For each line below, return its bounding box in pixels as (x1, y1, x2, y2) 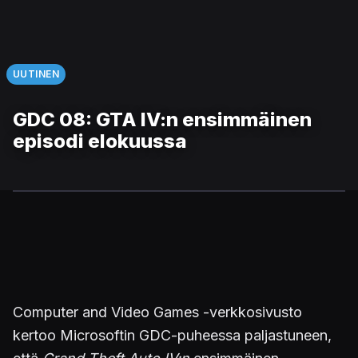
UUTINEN (13, 67, 60, 80)
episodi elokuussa (13, 129, 187, 153)
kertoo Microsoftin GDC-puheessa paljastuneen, (13, 327, 332, 344)
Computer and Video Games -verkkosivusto (13, 304, 302, 320)
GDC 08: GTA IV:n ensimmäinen (13, 108, 312, 131)
